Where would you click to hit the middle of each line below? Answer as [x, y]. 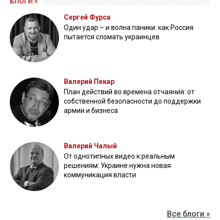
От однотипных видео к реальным [119, 156]
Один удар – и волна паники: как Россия [129, 27]
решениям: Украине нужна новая [117, 165]
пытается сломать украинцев [112, 37]
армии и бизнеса [91, 110]
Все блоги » [189, 214]
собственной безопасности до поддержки [132, 101]
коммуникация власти [100, 175]
